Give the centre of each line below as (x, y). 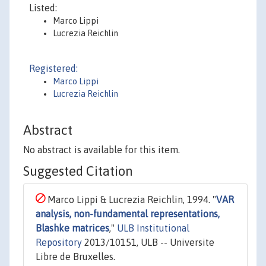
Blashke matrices (72, 228)
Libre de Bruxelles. (75, 257)
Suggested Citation (78, 171)
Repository (59, 243)
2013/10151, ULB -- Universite (148, 243)
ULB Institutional (153, 228)
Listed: (43, 8)
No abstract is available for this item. (102, 150)
